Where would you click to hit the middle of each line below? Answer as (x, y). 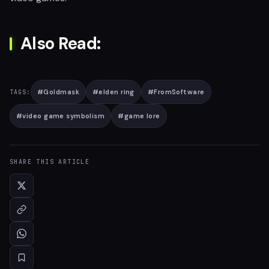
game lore (142, 116)
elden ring (116, 92)
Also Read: (61, 44)
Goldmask (61, 92)
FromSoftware (179, 92)
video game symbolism (64, 116)
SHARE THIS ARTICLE (50, 162)
